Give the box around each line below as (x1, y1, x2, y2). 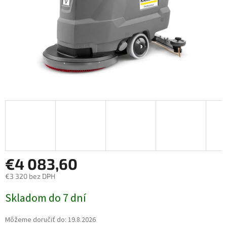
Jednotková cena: (5, 186, 60, 195)
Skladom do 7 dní (5, 190, 86, 207)
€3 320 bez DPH (5, 172, 55, 181)
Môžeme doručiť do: (5, 215, 66, 225)
